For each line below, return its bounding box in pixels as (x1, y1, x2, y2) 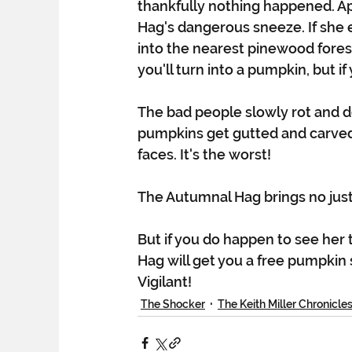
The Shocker (141, 297, 205, 310)
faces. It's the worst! (137, 146, 271, 163)
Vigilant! (137, 273, 192, 291)
